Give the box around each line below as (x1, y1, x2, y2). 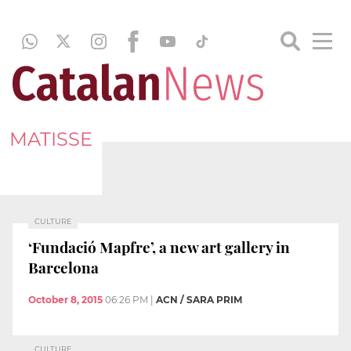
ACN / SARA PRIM (156, 294, 242, 306)
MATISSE (9, 127, 92, 150)
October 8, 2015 (28, 294, 103, 306)
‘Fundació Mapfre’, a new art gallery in (28, 236, 290, 257)
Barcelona (28, 256, 99, 277)
